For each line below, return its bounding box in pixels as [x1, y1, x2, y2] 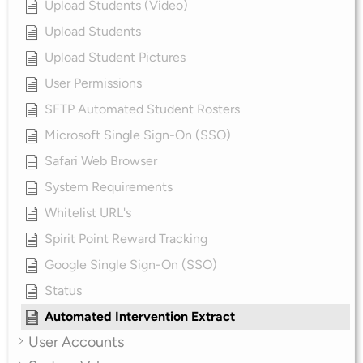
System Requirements [45, 178, 173, 194]
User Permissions [45, 75, 142, 91]
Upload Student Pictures [45, 49, 186, 65]
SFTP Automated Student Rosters [45, 100, 240, 117]
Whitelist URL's [45, 204, 131, 220]
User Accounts [28, 332, 124, 351]
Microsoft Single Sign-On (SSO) [45, 126, 231, 143]
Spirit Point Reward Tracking [45, 230, 207, 246]
